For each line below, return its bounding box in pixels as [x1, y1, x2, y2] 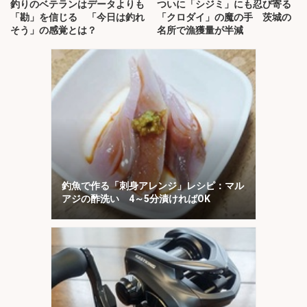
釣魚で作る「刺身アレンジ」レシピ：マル [62, 180, 244, 191]
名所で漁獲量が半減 [157, 25, 243, 36]
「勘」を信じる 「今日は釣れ [10, 12, 145, 23]
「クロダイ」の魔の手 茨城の [157, 12, 291, 23]
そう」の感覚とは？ [10, 25, 97, 36]
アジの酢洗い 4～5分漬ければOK [62, 193, 210, 204]
